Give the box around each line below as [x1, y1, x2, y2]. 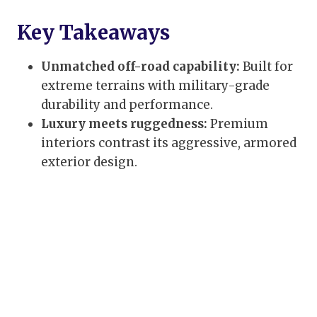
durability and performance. [41, 97, 213, 113]
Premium [207, 116, 268, 132]
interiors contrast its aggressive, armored [41, 135, 296, 151]
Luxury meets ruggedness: [41, 116, 207, 132]
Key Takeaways [17, 20, 170, 46]
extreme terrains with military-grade [41, 78, 270, 94]
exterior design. [41, 154, 137, 171]
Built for [240, 59, 293, 75]
